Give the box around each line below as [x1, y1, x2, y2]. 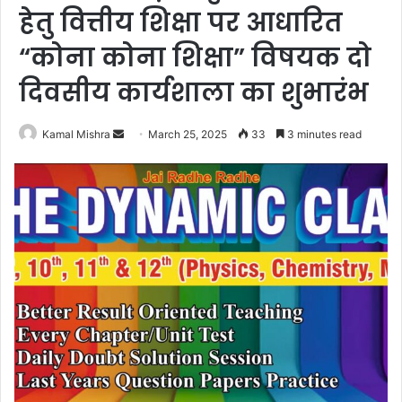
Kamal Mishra [42, 127, 110, 142]
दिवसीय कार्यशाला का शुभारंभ [19, 75, 369, 111]
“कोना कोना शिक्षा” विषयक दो [19, 40, 371, 76]
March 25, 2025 [148, 127, 227, 142]
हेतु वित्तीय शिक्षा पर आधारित [19, 5, 343, 41]
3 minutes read [284, 127, 362, 142]
